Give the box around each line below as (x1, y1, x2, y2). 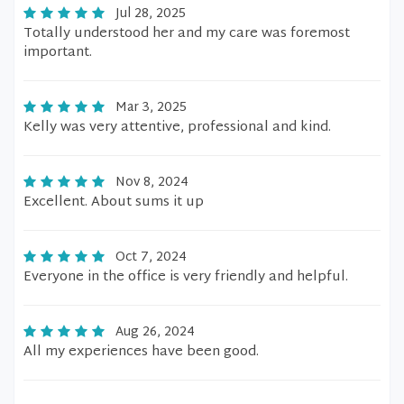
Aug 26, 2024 (115, 321, 195, 344)
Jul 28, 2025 (115, 3, 186, 25)
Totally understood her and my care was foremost (23, 22, 350, 46)
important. (23, 41, 92, 65)
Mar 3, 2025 (115, 96, 187, 119)
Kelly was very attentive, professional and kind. (23, 115, 331, 140)
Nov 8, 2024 (115, 171, 188, 194)
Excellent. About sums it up (23, 190, 204, 215)
